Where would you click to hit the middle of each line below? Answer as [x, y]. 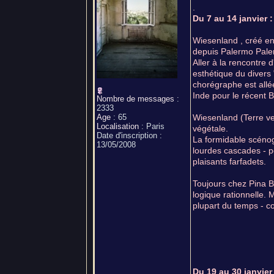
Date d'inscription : [129, 135]
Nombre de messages [135, 99]
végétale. [210, 128]
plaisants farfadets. [229, 161]
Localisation [118, 126]
